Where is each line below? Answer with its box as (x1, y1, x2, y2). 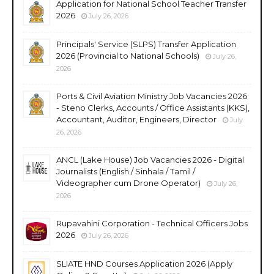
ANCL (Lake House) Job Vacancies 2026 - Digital (56, 154, 244, 165)
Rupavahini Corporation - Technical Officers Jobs (56, 218, 248, 228)
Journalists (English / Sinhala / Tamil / (56, 166, 195, 176)
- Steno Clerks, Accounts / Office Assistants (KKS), (56, 102, 250, 113)
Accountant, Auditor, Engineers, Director (56, 114, 217, 124)
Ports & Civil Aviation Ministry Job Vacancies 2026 (56, 91, 247, 101)
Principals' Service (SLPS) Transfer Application (56, 39, 236, 49)
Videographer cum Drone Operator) (56, 177, 201, 188)
